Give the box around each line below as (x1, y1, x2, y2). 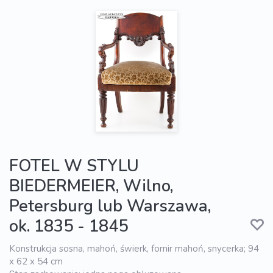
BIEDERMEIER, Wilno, (9, 175, 173, 198)
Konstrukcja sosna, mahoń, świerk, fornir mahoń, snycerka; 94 (9, 243, 259, 255)
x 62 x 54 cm (9, 255, 63, 268)
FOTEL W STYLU (9, 155, 139, 178)
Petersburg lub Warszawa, (9, 195, 211, 218)
